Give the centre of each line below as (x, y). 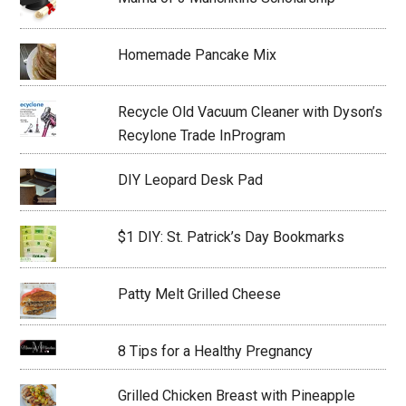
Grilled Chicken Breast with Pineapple (236, 395)
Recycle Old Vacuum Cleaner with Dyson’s (250, 111)
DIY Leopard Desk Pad (190, 179)
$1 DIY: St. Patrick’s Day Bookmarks (231, 237)
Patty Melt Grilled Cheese (199, 294)
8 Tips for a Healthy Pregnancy (215, 351)
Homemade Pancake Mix (197, 54)
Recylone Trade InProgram (201, 135)
